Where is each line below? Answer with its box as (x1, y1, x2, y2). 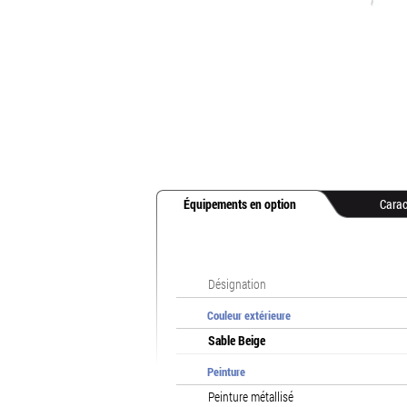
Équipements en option (184, 195, 296, 213)
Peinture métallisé (208, 388, 293, 405)
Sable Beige (208, 332, 265, 349)
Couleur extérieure (207, 307, 291, 323)
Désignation (208, 275, 266, 293)
